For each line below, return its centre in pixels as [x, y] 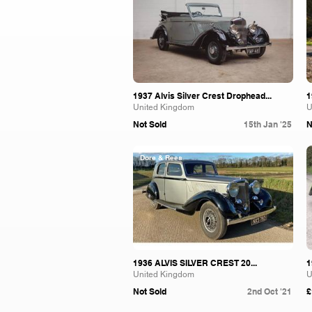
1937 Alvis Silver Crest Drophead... [202, 96]
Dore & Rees [161, 157]
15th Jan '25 [268, 124]
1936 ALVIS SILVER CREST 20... [195, 263]
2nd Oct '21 [270, 291]
